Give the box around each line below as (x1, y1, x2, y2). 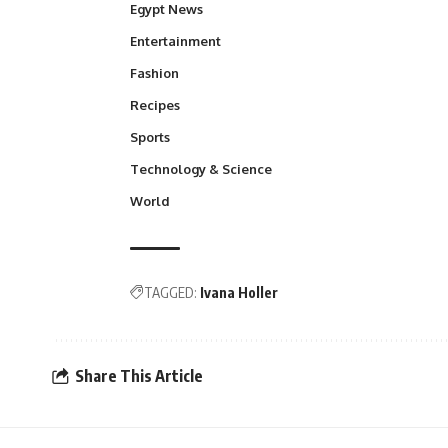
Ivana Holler (200, 283, 278, 301)
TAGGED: (144, 283, 197, 301)
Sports (130, 128, 170, 145)
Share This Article (75, 366, 203, 387)
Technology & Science (130, 160, 272, 177)
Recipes (130, 96, 180, 113)
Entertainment (130, 32, 221, 49)
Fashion (130, 64, 179, 81)
